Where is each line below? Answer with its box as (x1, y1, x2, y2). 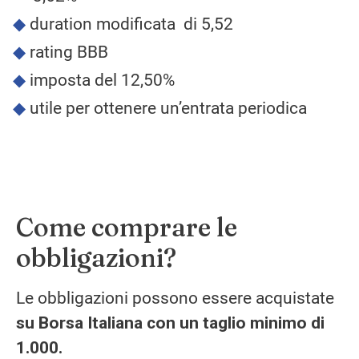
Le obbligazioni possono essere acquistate (16, 288, 334, 308)
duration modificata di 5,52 (29, 14, 233, 34)
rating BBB (29, 42, 108, 62)
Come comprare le (16, 211, 237, 243)
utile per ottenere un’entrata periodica (29, 98, 307, 118)
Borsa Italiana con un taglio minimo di (38, 313, 325, 333)
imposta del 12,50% (29, 70, 175, 90)
